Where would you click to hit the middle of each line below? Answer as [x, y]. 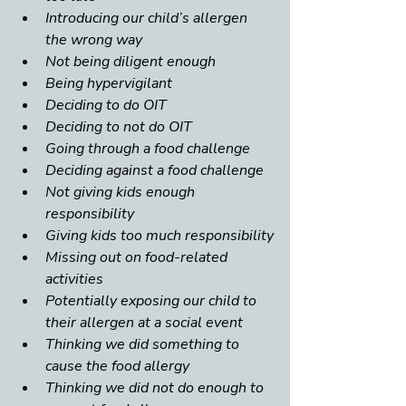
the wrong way [94, 40]
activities [74, 280]
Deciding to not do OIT [119, 127]
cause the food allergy [117, 367]
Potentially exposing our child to [153, 301]
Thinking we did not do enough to [156, 388]
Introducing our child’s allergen [148, 19]
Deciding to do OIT [106, 106]
